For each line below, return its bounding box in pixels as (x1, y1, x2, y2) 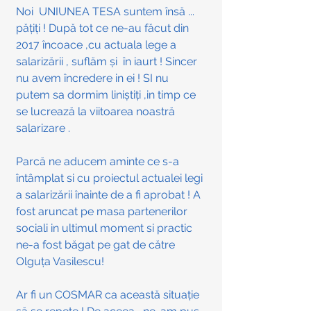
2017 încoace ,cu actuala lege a (16, 38, 179, 52)
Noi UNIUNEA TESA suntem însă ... (16, 5, 197, 19)
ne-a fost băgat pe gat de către (16, 238, 178, 252)
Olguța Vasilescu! (16, 255, 104, 269)
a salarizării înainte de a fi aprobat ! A (16, 188, 203, 202)
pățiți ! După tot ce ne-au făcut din (16, 22, 192, 35)
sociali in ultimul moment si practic (16, 221, 195, 235)
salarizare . (16, 121, 70, 135)
